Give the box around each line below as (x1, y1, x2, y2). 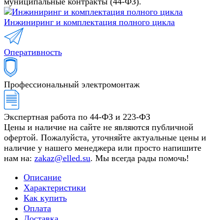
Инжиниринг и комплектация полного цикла (4, 17, 175, 27)
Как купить (24, 193, 67, 203)
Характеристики (24, 183, 86, 193)
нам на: (4, 153, 34, 164)
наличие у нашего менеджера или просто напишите (4, 143, 201, 153)
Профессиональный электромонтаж (4, 80, 139, 90)
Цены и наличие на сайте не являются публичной (4, 122, 193, 133)
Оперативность (4, 47, 62, 57)
